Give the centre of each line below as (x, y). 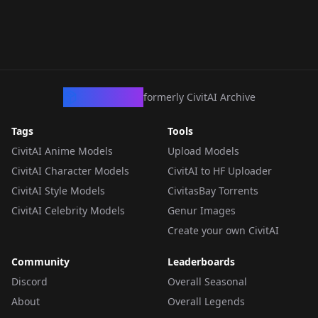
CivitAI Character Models (70, 171)
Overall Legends (206, 301)
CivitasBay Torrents (213, 191)
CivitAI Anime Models (62, 151)
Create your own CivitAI (223, 230)
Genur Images (202, 210)
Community (40, 262)
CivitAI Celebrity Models (68, 210)
